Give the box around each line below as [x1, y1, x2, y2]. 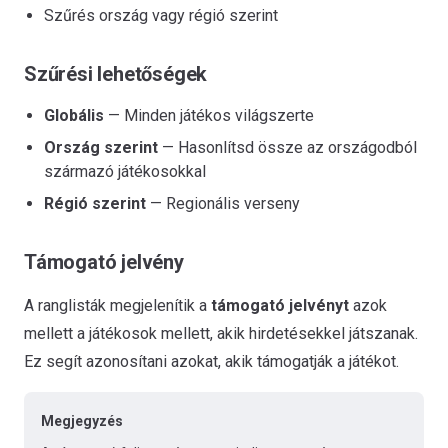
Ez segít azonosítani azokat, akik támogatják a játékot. [24, 351, 399, 371]
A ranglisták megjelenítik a [24, 295, 211, 315]
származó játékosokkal [44, 161, 206, 181]
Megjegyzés [41, 412, 123, 429]
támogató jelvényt [211, 295, 349, 315]
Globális [44, 105, 104, 125]
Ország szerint [44, 137, 158, 157]
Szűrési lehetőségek [24, 61, 208, 86]
